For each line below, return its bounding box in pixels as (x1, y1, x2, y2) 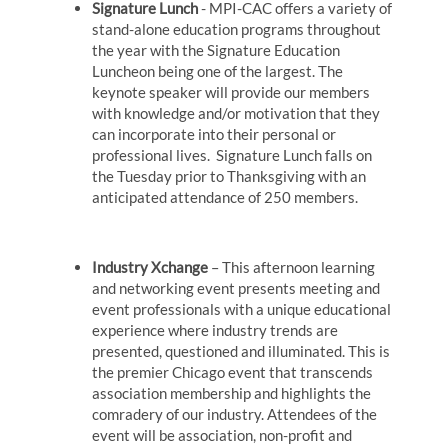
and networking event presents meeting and (92, 278, 381, 297)
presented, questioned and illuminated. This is (92, 341, 391, 360)
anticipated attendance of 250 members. (92, 187, 359, 206)
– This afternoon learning (208, 257, 376, 276)
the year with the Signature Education (92, 40, 341, 59)
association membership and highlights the (92, 383, 372, 402)
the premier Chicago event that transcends (92, 362, 374, 381)
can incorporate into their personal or (92, 124, 337, 143)
